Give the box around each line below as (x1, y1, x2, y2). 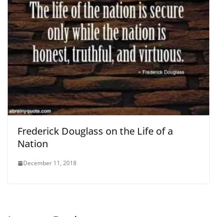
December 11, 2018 (23, 159, 77, 168)
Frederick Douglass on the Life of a (17, 124, 173, 138)
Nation (17, 137, 48, 151)
